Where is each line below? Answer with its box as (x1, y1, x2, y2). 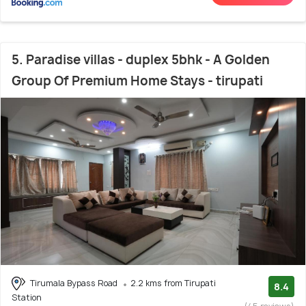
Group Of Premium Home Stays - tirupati (12, 72, 263, 89)
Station (12, 292, 42, 304)
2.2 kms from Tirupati (130, 277, 216, 289)
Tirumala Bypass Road (28, 277, 120, 289)
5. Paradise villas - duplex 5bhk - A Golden (12, 51, 270, 68)
